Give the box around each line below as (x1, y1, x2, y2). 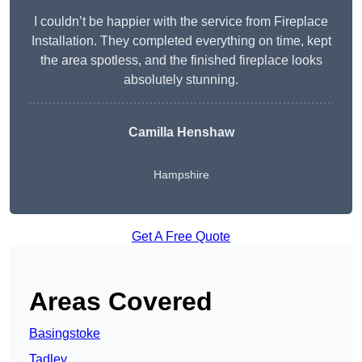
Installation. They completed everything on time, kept (31, 34, 331, 48)
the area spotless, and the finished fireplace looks (40, 53, 322, 68)
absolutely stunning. (124, 73, 238, 87)
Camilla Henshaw (128, 125, 234, 140)
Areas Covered (29, 287, 213, 317)
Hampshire (153, 168, 209, 182)
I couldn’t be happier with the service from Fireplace (34, 15, 328, 29)
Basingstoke (29, 326, 100, 341)
